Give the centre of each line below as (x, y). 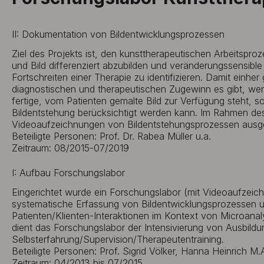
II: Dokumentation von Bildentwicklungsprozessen (118, 34)
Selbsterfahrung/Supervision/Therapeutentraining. (118, 239)
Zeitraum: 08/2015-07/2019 (70, 148)
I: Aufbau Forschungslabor (68, 173)
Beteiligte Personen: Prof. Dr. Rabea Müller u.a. (111, 136)
